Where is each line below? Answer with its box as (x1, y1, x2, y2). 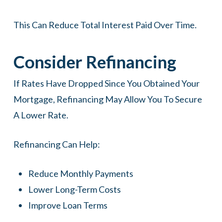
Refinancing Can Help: (13, 139, 100, 150)
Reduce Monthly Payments (28, 168, 133, 179)
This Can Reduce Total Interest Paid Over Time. (13, 19, 197, 31)
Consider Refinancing (13, 51, 176, 72)
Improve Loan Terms (28, 200, 108, 211)
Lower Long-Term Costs (28, 184, 121, 195)
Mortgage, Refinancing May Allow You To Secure (13, 94, 202, 105)
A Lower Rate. (13, 110, 68, 121)
